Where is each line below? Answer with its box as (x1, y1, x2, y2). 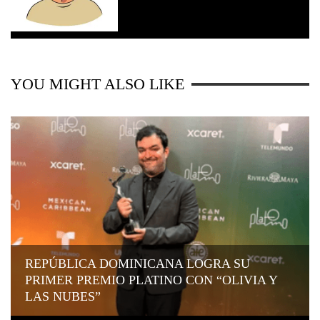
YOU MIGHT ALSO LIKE (11, 75, 184, 93)
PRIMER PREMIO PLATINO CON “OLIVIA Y (25, 272, 278, 287)
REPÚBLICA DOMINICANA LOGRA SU (25, 256, 250, 271)
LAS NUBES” (25, 289, 101, 304)
